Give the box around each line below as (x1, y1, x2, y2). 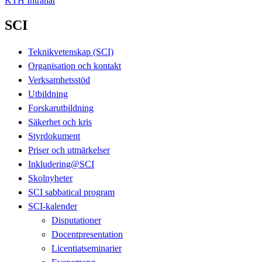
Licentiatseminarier (51, 243, 122, 253)
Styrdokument (28, 130, 80, 141)
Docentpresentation (51, 229, 123, 239)
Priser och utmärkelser (28, 144, 110, 155)
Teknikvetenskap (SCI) (28, 46, 113, 57)
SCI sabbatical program (28, 187, 115, 197)
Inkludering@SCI (28, 158, 94, 169)
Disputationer (51, 215, 101, 225)
